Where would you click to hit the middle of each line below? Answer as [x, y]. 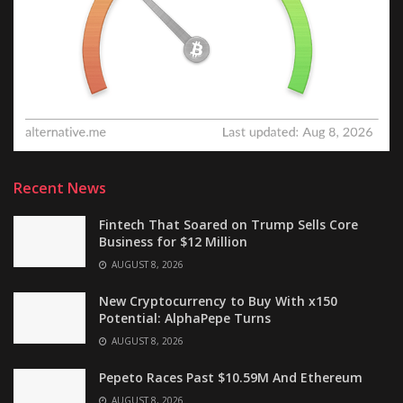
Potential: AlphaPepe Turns [185, 318]
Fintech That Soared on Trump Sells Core [228, 224]
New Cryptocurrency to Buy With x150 [218, 300]
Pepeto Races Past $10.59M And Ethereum [231, 377]
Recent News [60, 188]
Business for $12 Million [173, 241]
